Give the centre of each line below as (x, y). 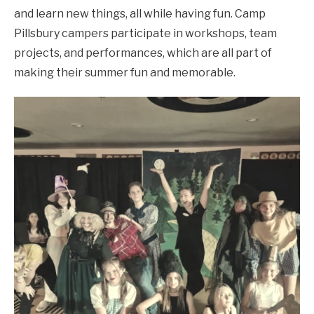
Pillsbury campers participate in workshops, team (145, 33)
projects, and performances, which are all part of (143, 53)
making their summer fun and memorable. (125, 72)
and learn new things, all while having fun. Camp (140, 13)
